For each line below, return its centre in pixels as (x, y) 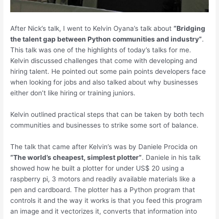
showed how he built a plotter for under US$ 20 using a (98, 168)
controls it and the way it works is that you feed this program (106, 200)
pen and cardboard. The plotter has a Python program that (103, 189)
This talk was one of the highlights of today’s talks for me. (101, 50)
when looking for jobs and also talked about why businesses (104, 82)
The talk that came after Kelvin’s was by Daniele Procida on (104, 146)
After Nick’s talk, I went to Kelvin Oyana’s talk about (92, 29)
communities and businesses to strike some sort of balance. (105, 125)
